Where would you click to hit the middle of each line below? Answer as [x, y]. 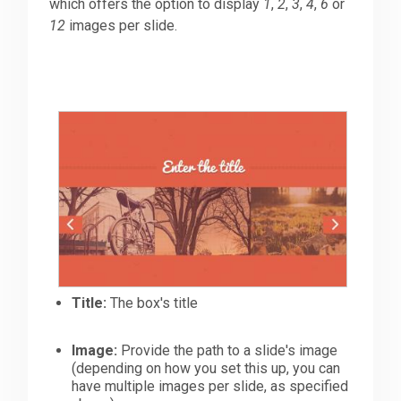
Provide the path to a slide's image [228, 351]
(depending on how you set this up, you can [206, 369]
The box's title [153, 303]
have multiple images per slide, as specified [210, 387]
